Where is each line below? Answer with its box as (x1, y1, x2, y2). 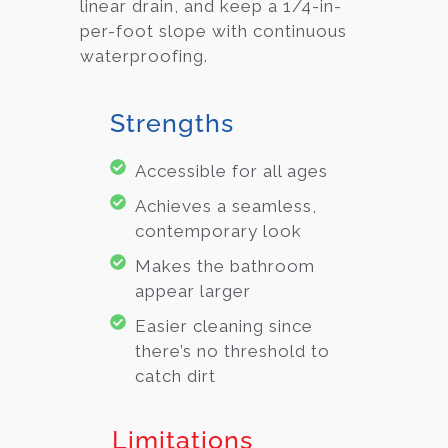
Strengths (110, 108, 234, 139)
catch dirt (135, 366, 216, 387)
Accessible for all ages (135, 161, 328, 182)
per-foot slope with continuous (80, 20, 347, 41)
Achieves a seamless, (135, 196, 317, 217)
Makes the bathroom (135, 256, 315, 277)
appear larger (135, 281, 251, 302)
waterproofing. (80, 45, 208, 66)
